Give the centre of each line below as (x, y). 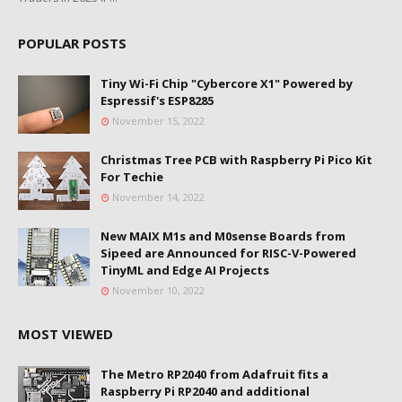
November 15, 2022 (158, 121)
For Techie (132, 177)
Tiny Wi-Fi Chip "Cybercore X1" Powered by (227, 84)
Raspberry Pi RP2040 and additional (205, 392)
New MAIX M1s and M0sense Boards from (223, 236)
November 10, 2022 (158, 291)
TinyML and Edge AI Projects (185, 271)
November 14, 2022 (158, 197)
